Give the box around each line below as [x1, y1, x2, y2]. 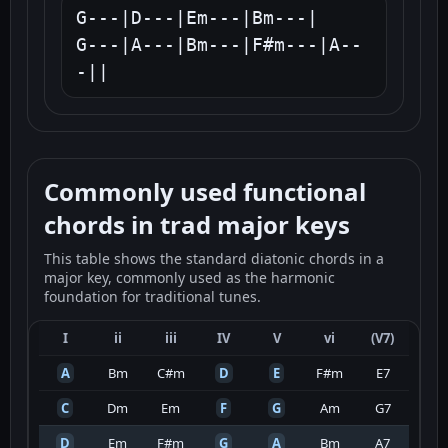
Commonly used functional [44, 175, 366, 209]
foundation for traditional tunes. [44, 287, 261, 307]
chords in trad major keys [44, 208, 350, 242]
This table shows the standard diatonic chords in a [44, 249, 384, 269]
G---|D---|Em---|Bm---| [76, 7, 318, 29]
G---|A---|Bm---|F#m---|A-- [76, 34, 362, 56]
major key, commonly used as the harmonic [44, 268, 335, 288]
